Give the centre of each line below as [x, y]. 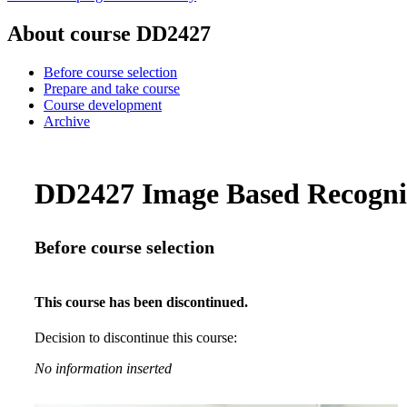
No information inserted [103, 369]
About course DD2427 [109, 33]
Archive [67, 121]
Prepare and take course [112, 88]
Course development [103, 104]
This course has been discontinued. [141, 302]
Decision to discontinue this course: [136, 338]
